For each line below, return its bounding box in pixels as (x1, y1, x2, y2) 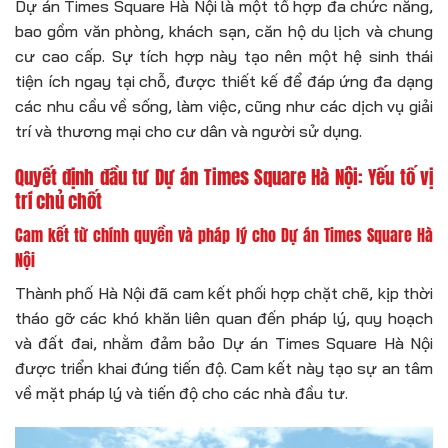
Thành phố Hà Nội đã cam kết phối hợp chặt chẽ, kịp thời (15, 282, 433, 303)
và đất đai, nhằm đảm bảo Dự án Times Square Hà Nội (15, 332, 433, 353)
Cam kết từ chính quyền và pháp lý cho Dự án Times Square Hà (15, 222, 433, 247)
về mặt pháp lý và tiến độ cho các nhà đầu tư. (15, 382, 348, 403)
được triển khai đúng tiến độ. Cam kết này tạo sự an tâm (15, 357, 433, 378)
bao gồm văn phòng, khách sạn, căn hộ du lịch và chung (15, 21, 433, 42)
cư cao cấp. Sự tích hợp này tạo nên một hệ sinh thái (15, 46, 433, 67)
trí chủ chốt (15, 186, 102, 216)
